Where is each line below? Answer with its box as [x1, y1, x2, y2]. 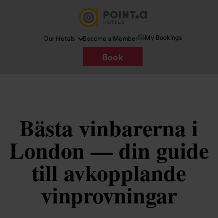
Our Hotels [43, 36, 75, 42]
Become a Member [83, 36, 138, 42]
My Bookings [145, 34, 182, 41]
